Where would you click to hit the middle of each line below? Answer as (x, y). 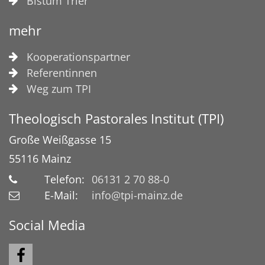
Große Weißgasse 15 (60, 139)
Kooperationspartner (78, 56)
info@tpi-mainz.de (137, 195)
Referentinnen (62, 72)
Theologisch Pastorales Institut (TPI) (116, 118)
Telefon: (64, 179)
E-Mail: (61, 195)
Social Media (47, 225)
